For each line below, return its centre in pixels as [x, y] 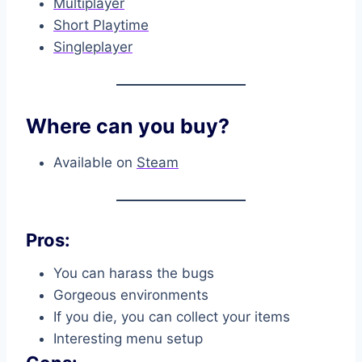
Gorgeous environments [131, 295]
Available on [95, 162]
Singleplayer [93, 47]
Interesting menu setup [128, 338]
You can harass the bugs [134, 273]
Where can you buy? [128, 126]
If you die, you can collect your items [172, 316]
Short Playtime [101, 25]
